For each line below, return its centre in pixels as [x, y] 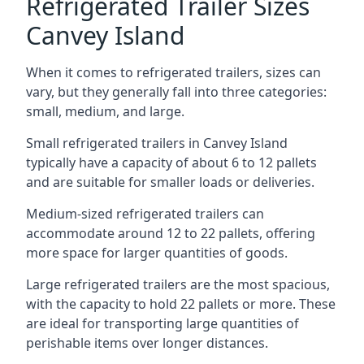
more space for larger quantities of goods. [157, 253]
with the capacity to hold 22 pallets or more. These [181, 304]
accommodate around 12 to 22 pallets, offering [171, 233]
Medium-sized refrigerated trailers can [145, 214]
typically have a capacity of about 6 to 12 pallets [171, 162]
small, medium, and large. [105, 111]
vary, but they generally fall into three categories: [176, 92]
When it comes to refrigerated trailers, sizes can [173, 72]
